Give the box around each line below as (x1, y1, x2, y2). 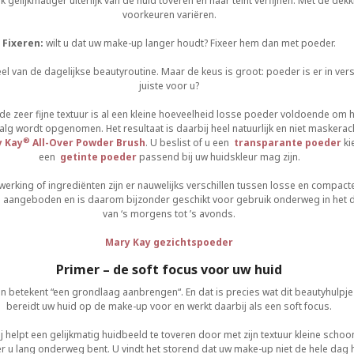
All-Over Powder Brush (30, 136, 145, 149)
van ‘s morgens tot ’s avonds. (103, 207, 235, 220)
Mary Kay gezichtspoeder (105, 235, 233, 249)
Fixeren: (2, 36, 43, 50)
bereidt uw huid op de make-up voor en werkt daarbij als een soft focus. (6, 299, 332, 313)
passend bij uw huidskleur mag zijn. (136, 150, 300, 164)
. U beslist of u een (145, 136, 234, 149)
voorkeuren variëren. (122, 8, 217, 21)
